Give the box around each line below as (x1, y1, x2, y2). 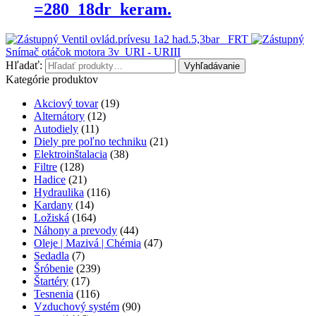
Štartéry (34, 275, 68, 287)
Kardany (34, 199, 73, 211)
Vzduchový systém (34, 300, 119, 312)
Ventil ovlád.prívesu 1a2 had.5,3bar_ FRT (61, 33, 248, 45)
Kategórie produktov (6, 73, 98, 85)
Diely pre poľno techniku (34, 135, 147, 147)
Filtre (34, 161, 57, 173)
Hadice (34, 174, 66, 186)
